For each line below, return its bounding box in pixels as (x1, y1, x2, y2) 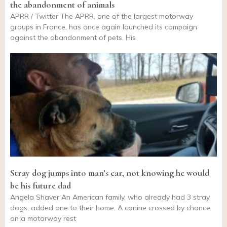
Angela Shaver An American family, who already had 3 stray (10, 193, 210, 202)
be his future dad (10, 180, 71, 192)
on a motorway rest (10, 214, 76, 223)
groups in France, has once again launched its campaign (10, 22, 197, 32)
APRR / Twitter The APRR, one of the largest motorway (10, 12, 193, 21)
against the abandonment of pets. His (10, 33, 136, 43)
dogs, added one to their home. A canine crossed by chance (10, 203, 210, 213)
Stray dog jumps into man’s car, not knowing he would (10, 167, 209, 179)
